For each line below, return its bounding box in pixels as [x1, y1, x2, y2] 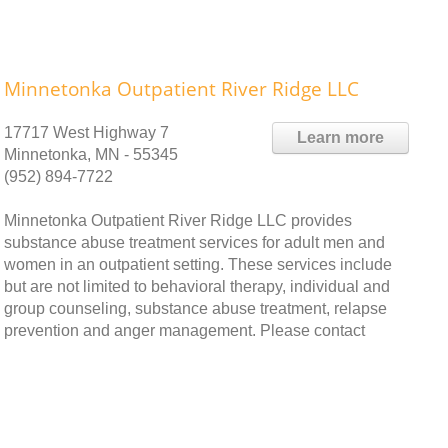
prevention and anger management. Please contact [4, 321, 365, 339]
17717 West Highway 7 [4, 123, 169, 141]
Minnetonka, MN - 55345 [4, 145, 178, 163]
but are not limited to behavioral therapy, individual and [4, 277, 390, 295]
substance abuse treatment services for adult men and [4, 233, 385, 251]
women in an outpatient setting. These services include [4, 255, 392, 273]
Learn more [297, 128, 384, 146]
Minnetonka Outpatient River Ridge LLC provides [4, 211, 352, 229]
